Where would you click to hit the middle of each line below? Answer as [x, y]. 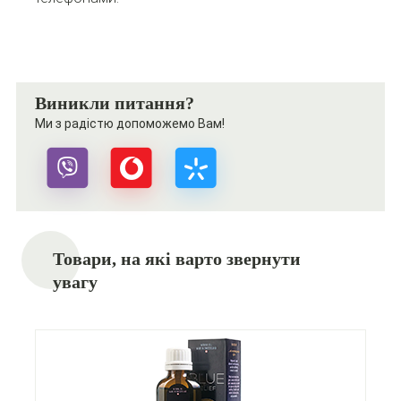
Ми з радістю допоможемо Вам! [129, 124]
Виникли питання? [114, 103]
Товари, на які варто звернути [177, 259]
